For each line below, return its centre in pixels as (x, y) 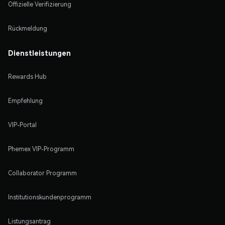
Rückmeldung (28, 28)
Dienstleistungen (39, 52)
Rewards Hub (27, 76)
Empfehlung (25, 100)
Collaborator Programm (42, 173)
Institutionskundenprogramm (50, 197)
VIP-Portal (22, 125)
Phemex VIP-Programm (41, 149)
